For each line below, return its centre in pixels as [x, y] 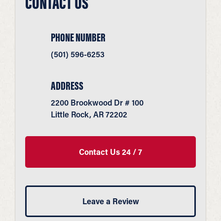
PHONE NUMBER [78, 37]
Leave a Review [110, 201]
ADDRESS [67, 85]
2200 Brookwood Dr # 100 [97, 102]
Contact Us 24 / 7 [110, 151]
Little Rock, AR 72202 [89, 114]
